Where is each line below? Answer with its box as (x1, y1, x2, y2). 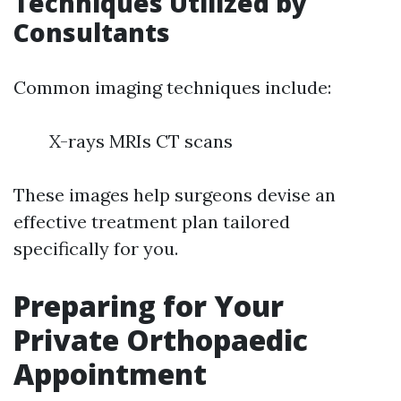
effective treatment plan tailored (13, 210, 290, 233)
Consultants (13, 15, 170, 49)
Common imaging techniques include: (13, 76, 331, 98)
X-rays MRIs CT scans (49, 130, 233, 152)
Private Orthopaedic (13, 320, 308, 359)
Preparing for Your (13, 286, 284, 325)
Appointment (13, 354, 207, 393)
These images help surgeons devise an (13, 183, 336, 206)
